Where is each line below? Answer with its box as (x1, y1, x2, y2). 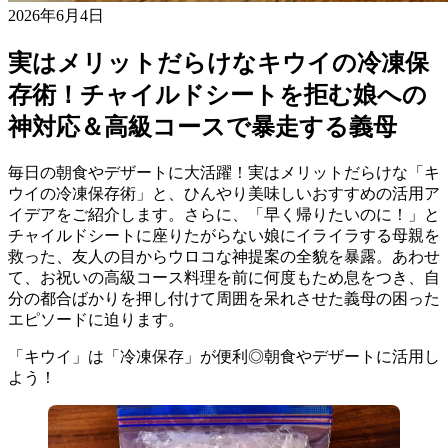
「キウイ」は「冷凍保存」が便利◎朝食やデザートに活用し (8, 347, 440, 365)
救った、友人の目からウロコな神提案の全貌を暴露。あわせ (8, 247, 440, 265)
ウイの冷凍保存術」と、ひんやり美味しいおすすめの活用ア (8, 184, 440, 202)
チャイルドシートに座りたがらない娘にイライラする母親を (8, 226, 440, 244)
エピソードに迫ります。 (8, 310, 184, 328)
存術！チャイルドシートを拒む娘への (8, 81, 427, 108)
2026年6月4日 (8, 6, 104, 24)
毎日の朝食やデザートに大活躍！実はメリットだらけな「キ (8, 163, 440, 181)
